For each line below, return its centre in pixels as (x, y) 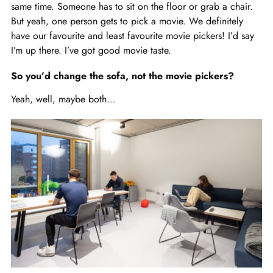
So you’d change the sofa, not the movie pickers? (122, 76)
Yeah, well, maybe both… (63, 99)
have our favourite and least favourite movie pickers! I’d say (133, 35)
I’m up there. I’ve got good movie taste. (91, 50)
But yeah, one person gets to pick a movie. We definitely (127, 21)
